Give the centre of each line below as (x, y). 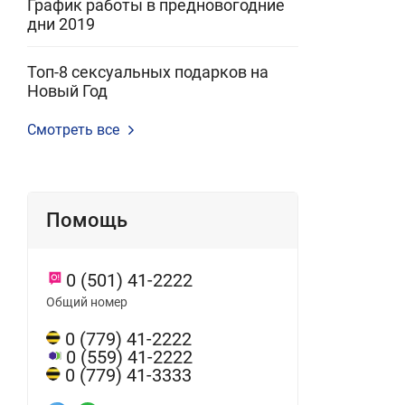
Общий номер (87, 302)
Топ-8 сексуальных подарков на (148, 72)
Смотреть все (73, 130)
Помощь (87, 220)
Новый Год (67, 91)
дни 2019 (61, 24)
